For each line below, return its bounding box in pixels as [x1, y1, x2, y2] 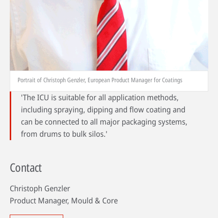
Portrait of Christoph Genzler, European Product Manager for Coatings [18, 75, 182, 85]
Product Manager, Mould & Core [10, 195, 118, 206]
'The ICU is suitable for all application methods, [21, 92, 179, 103]
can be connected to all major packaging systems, [21, 116, 187, 127]
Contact [10, 159, 42, 176]
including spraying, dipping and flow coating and [21, 104, 185, 115]
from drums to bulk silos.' [21, 128, 108, 140]
